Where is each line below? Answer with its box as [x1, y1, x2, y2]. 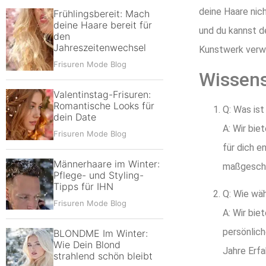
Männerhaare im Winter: [53, 158, 160, 170]
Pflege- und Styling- [53, 169, 144, 181]
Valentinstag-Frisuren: [53, 88, 151, 100]
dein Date [53, 111, 96, 123]
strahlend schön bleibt [53, 250, 153, 262]
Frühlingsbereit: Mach [53, 8, 150, 20]
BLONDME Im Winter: [53, 227, 148, 239]
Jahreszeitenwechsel [53, 42, 146, 53]
